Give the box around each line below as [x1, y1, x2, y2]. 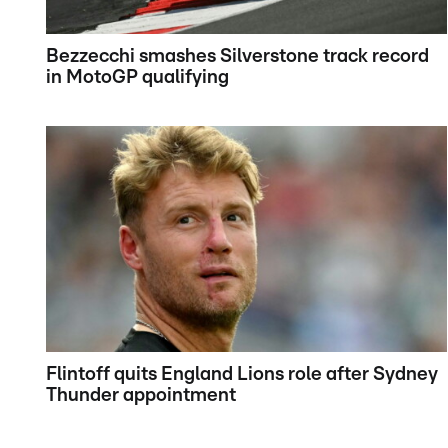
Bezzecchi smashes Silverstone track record [46, 47, 429, 67]
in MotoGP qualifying [46, 68, 229, 88]
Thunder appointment [46, 386, 236, 406]
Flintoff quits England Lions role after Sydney [46, 365, 438, 385]
